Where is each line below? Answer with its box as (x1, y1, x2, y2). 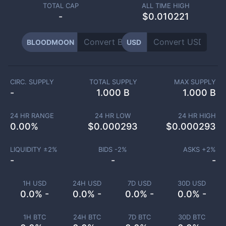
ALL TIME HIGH (141, 2, 190, 10)
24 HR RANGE (10, 111, 54, 120)
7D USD (127, 179, 151, 187)
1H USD (22, 179, 46, 187)
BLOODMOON (26, 38, 74, 46)
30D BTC (178, 213, 205, 221)
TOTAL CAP (42, 2, 79, 10)
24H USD (72, 179, 101, 187)
